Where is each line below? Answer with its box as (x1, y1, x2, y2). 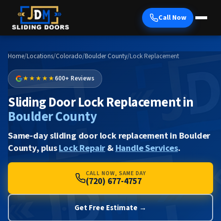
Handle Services (115, 141, 178, 154)
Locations (27, 52, 53, 61)
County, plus (8, 141, 59, 154)
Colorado (56, 52, 82, 61)
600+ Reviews (55, 74, 95, 83)
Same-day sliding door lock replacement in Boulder (8, 129, 211, 142)
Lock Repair (59, 141, 106, 154)
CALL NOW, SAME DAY (86, 169, 146, 178)
